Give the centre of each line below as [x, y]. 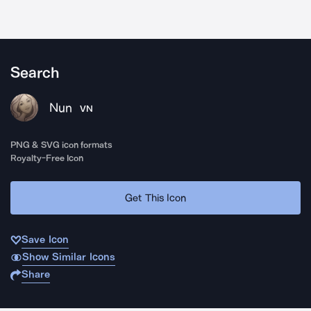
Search [35, 73]
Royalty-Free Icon [47, 158]
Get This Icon [155, 197]
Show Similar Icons [68, 257]
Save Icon [45, 239]
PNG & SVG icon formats [62, 145]
